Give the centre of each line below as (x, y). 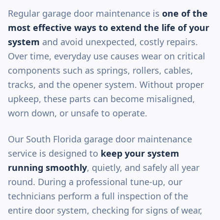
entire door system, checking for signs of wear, (105, 210)
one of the (185, 13)
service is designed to (54, 153)
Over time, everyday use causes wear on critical (107, 56)
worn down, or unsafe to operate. (78, 113)
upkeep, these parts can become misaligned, (101, 99)
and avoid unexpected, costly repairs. (119, 42)
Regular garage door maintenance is (85, 13)
